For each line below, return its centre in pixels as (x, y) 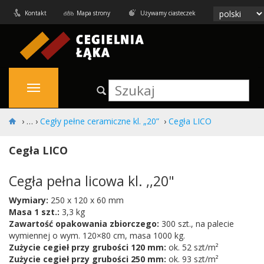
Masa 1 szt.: (34, 212)
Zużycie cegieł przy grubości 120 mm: (88, 247)
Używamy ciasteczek (168, 13)
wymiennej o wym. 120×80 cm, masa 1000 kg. (97, 235)
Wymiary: (29, 200)
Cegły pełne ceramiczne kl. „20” (100, 121)
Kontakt (36, 13)
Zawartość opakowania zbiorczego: (84, 224)
